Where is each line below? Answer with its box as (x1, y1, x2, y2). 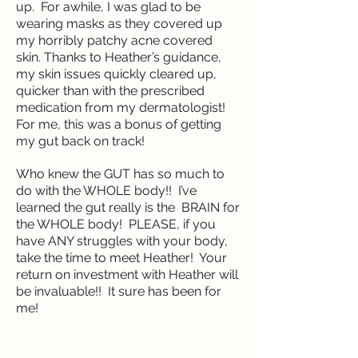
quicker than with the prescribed (16, 83, 205, 98)
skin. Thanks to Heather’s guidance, (16, 50, 221, 65)
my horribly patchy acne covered (16, 33, 213, 48)
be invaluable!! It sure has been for (16, 284, 221, 299)
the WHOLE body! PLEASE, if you (16, 217, 216, 232)
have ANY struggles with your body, (16, 233, 228, 249)
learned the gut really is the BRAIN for (16, 200, 240, 215)
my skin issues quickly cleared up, (16, 66, 217, 82)
